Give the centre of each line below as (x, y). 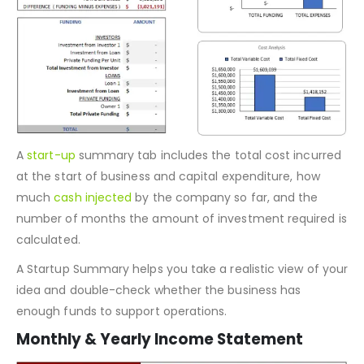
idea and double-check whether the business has (159, 330)
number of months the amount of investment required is (182, 259)
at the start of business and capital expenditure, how (168, 217)
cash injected (93, 238)
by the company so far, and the (225, 238)
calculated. (48, 280)
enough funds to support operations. (122, 351)
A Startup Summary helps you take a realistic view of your (182, 309)
